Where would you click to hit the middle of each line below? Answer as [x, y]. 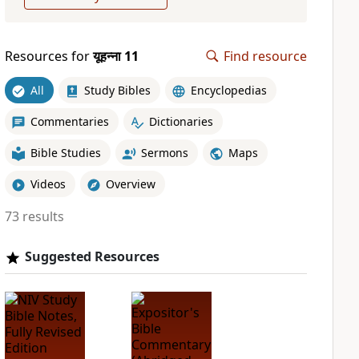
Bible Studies [65, 152]
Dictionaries [181, 121]
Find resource [265, 56]
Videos [48, 184]
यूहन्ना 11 [115, 56]
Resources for [48, 56]
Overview [130, 184]
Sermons [164, 152]
